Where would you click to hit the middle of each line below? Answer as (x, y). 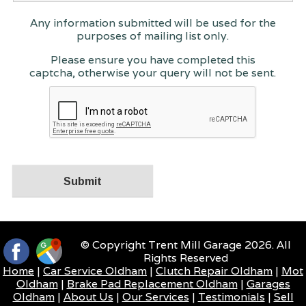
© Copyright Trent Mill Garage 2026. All (186, 245)
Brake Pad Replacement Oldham (152, 283)
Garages (268, 283)
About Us (88, 296)
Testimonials (231, 296)
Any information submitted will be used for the (153, 23)
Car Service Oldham (95, 270)
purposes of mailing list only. (153, 36)
